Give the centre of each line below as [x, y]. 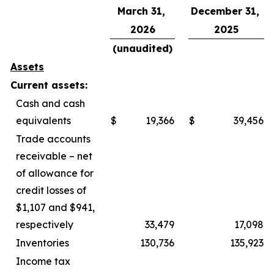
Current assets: [49, 85]
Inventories [43, 243]
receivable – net [54, 156]
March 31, [143, 11]
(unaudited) [143, 48]
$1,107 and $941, [55, 207]
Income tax [43, 261]
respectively [45, 224]
